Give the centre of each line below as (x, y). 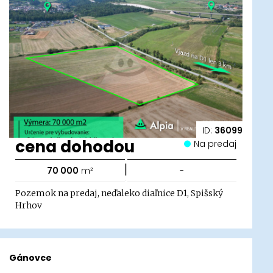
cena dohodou (75, 147)
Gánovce (31, 258)
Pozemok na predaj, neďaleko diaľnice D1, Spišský (119, 193)
